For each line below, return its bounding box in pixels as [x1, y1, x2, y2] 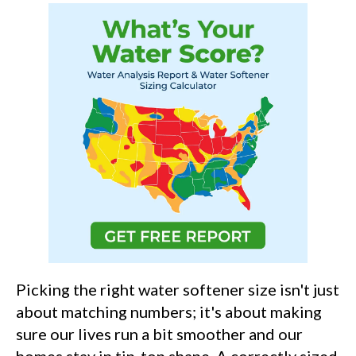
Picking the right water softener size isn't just [16, 279, 339, 299]
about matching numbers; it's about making [16, 301, 322, 321]
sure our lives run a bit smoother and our [16, 323, 303, 343]
